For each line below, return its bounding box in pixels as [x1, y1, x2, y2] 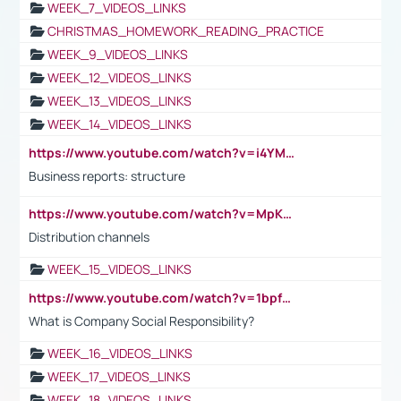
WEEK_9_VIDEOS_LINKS [47, 45, 188, 63]
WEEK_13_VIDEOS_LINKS [47, 91, 192, 109]
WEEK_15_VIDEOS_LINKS [47, 260, 192, 277]
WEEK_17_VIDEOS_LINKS [47, 367, 191, 385]
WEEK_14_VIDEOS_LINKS [47, 115, 192, 132]
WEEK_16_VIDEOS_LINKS [47, 344, 192, 362]
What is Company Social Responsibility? [29, 311, 254, 329]
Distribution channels [29, 227, 149, 245]
